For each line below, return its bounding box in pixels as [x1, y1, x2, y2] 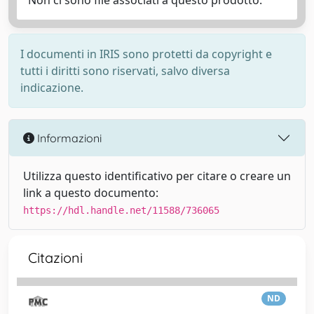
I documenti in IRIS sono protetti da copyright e [20, 46, 272, 62]
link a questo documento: [23, 185, 158, 200]
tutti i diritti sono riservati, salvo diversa [20, 63, 230, 78]
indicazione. [20, 80, 83, 95]
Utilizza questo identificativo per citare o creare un [23, 168, 291, 184]
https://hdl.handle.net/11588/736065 [23, 205, 219, 216]
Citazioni [28, 249, 83, 266]
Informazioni [34, 130, 102, 145]
